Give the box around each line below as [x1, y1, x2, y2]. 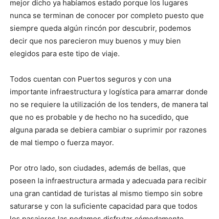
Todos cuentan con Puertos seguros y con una [10, 74, 171, 84]
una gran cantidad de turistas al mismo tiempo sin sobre [10, 189, 203, 198]
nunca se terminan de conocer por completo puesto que [10, 11, 204, 21]
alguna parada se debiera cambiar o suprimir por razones [10, 125, 207, 135]
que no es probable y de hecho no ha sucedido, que [10, 112, 189, 122]
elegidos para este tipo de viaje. [10, 49, 120, 59]
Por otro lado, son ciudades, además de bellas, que [10, 163, 186, 173]
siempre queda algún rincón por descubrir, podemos [10, 23, 191, 33]
